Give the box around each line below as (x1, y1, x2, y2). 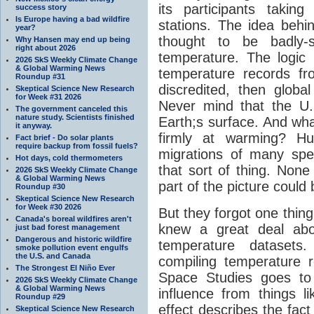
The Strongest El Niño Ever (15, 263, 115, 272)
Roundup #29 (15, 292, 65, 301)
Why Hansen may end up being (15, 34, 130, 43)
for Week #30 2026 (15, 202, 81, 211)
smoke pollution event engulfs (15, 243, 128, 252)
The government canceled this (15, 104, 128, 113)
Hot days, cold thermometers (15, 153, 123, 162)
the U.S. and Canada (15, 251, 90, 260)
